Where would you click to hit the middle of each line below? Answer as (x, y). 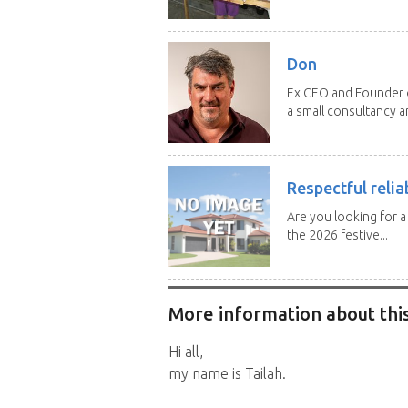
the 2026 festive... (337, 235)
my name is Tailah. (227, 374)
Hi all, (185, 352)
